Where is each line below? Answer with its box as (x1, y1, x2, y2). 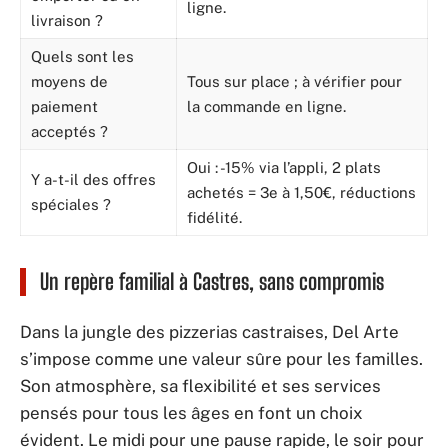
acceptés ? (31, 123, 108, 140)
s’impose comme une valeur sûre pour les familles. (20, 348, 423, 369)
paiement (31, 98, 98, 115)
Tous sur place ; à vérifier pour (187, 73, 402, 90)
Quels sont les (31, 48, 134, 65)
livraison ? (31, 12, 103, 29)
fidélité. (187, 209, 242, 226)
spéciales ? (31, 196, 111, 213)
